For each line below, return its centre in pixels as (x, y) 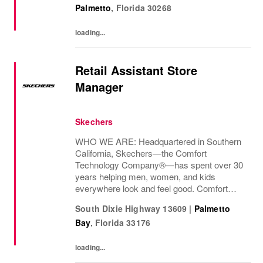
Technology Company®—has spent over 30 (159, 165)
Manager (99, 87)
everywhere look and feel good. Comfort (151, 188)
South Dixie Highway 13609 (131, 208)
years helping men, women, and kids (145, 176)
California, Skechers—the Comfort (141, 153)
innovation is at (104, 200)
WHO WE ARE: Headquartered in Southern (158, 141)
